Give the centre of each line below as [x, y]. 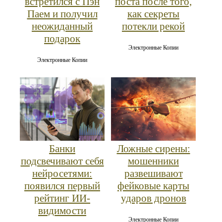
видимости [62, 211]
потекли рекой [153, 27]
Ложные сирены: [153, 149]
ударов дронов [153, 198]
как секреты [153, 14]
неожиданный [62, 27]
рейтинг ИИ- [62, 198]
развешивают [153, 174]
